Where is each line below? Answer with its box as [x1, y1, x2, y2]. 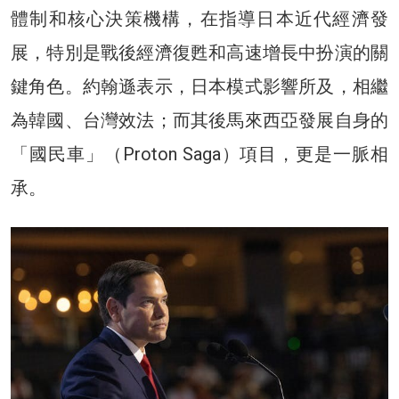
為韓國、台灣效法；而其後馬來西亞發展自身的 [11, 109, 388, 131]
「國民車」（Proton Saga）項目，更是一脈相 [11, 142, 388, 165]
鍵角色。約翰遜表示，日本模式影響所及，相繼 [11, 75, 388, 97]
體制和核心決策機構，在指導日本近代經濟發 [11, 7, 388, 29]
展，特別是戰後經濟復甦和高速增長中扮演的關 [11, 41, 388, 63]
